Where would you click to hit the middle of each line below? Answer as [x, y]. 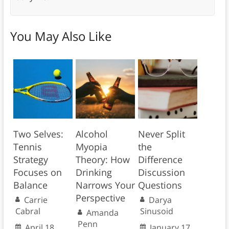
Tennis [27, 147]
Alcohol [91, 134]
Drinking [94, 173]
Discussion [161, 173]
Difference [160, 160]
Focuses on [37, 173]
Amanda [102, 213]
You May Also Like [61, 36]
